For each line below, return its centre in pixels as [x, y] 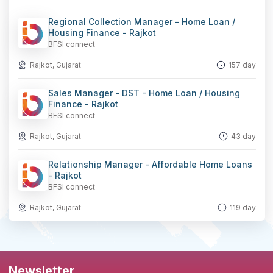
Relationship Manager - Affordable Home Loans [150, 164]
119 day [243, 207]
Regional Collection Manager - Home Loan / [141, 22]
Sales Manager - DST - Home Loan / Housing [144, 93]
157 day [242, 65]
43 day [243, 136]
